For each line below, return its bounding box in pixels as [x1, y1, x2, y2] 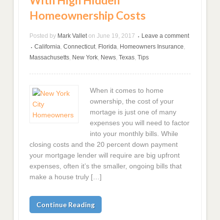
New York [72, 54, 98, 61]
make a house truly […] [29, 173, 102, 181]
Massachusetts [29, 54, 70, 61]
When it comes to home [89, 86, 164, 95]
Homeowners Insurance [120, 43, 184, 51]
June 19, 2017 [97, 32, 136, 40]
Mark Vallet [57, 32, 87, 40]
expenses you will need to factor [89, 119, 190, 127]
